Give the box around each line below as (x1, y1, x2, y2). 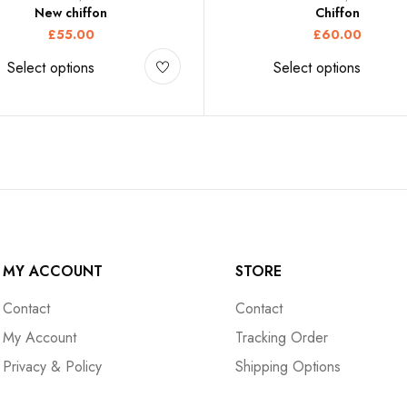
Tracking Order (235, 326, 329, 348)
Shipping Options (235, 355, 342, 377)
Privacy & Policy (3, 355, 103, 377)
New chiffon (35, 3, 107, 22)
